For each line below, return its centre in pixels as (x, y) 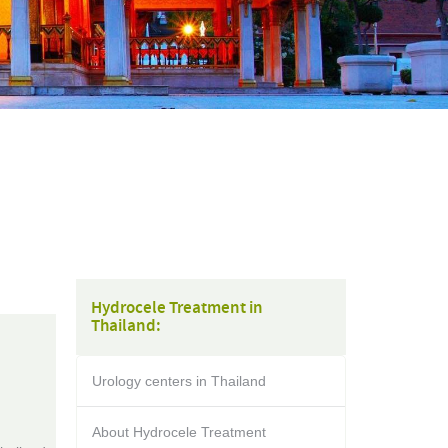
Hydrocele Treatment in (177, 308)
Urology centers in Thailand (179, 381)
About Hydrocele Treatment (179, 432)
